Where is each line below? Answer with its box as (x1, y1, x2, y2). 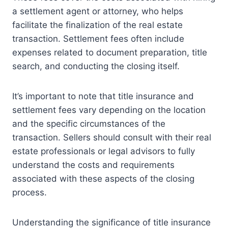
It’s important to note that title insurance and (12, 91, 194, 102)
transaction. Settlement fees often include (12, 34, 184, 44)
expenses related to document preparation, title (12, 47, 207, 58)
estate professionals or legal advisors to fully (12, 146, 195, 157)
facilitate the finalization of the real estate (12, 20, 183, 31)
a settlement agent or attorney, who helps (12, 6, 183, 17)
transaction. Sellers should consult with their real (12, 132, 211, 143)
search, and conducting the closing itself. (12, 61, 180, 72)
